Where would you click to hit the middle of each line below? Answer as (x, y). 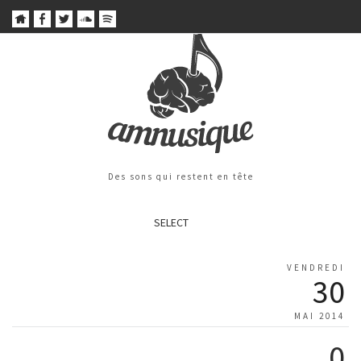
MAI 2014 (320, 316)
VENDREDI (316, 268)
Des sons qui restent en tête (180, 177)
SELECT (171, 223)
